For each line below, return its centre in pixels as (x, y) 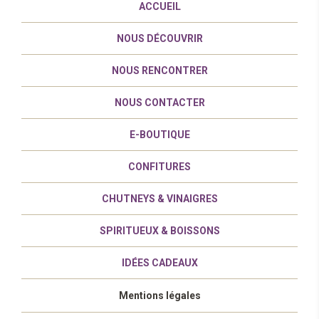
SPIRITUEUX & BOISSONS (159, 231)
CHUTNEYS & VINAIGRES (159, 199)
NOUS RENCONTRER (159, 70)
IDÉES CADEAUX (159, 263)
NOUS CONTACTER (159, 103)
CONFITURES (159, 167)
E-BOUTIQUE (159, 135)
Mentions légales (159, 296)
